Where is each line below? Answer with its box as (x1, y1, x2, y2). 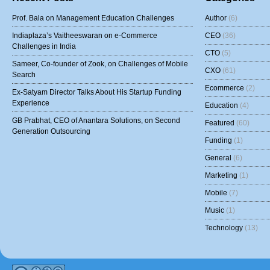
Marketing (205, 171, 237, 180)
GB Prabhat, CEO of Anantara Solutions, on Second (12, 116, 180, 125)
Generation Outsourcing (12, 127, 90, 136)
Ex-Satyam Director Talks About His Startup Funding (12, 88, 181, 96)
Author (205, 14, 227, 22)
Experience (12, 99, 49, 107)
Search (12, 71, 36, 79)
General (205, 154, 231, 162)
